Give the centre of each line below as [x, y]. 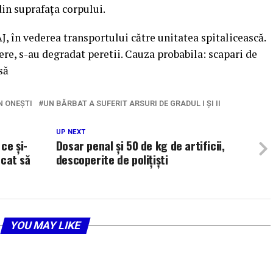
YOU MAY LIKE [45, 225]
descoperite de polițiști [112, 159]
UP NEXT [70, 132]
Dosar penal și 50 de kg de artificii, [140, 145]
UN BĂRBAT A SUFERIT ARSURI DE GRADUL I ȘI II [132, 103]
